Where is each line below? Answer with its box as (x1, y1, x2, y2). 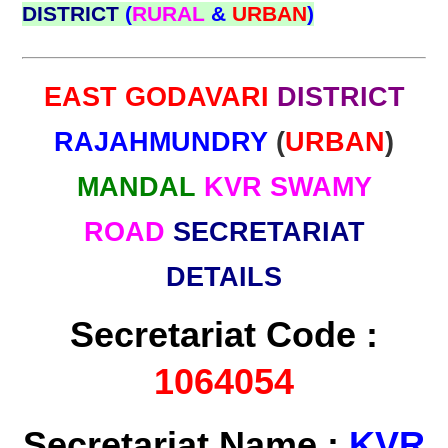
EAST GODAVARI (43, 82, 277, 112)
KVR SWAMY (195, 172, 372, 202)
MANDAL (76, 172, 196, 202)
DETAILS (166, 262, 282, 292)
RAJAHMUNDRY (54, 127, 276, 157)
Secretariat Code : (70, 314, 378, 355)
